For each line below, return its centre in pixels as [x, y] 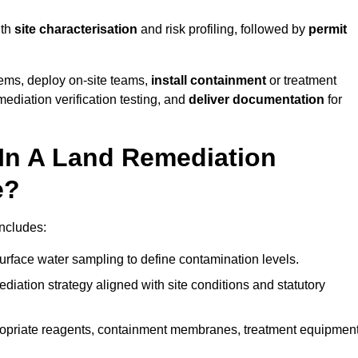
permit [328, 30]
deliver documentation [257, 100]
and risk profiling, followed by [223, 30]
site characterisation [76, 30]
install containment [209, 81]
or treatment [301, 81]
